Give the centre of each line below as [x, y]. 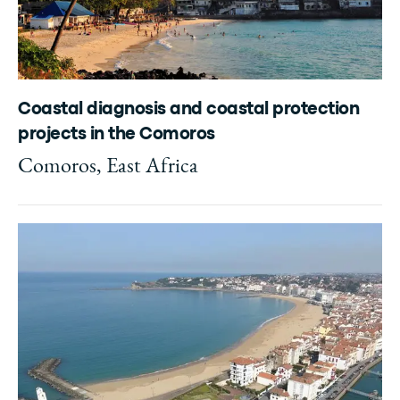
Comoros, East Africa [108, 165]
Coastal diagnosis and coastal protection [188, 109]
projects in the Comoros [117, 134]
